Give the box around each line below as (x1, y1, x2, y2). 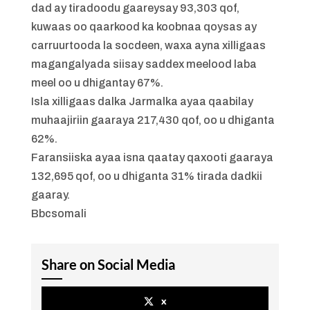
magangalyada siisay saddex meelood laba (30, 58, 257, 71)
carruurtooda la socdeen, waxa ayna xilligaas (30, 39, 266, 52)
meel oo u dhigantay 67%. (30, 77, 163, 89)
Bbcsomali (30, 208, 86, 220)
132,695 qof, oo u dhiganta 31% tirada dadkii (30, 170, 262, 183)
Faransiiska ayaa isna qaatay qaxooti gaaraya (30, 152, 273, 164)
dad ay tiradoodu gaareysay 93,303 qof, (30, 2, 239, 15)
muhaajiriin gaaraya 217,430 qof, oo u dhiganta (30, 114, 275, 127)
